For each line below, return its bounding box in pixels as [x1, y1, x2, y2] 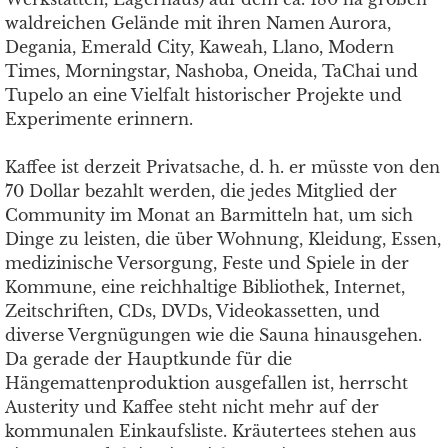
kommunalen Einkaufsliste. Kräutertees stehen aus [5, 421, 416, 441]
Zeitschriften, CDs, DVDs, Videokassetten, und [5, 301, 380, 321]
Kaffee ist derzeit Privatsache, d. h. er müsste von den [5, 157, 440, 177]
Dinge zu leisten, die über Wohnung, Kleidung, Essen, [5, 229, 441, 249]
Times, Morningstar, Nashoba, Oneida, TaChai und [5, 61, 418, 81]
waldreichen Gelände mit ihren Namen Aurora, [5, 13, 391, 33]
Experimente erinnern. [5, 109, 193, 129]
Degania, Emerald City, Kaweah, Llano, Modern [5, 37, 394, 57]
